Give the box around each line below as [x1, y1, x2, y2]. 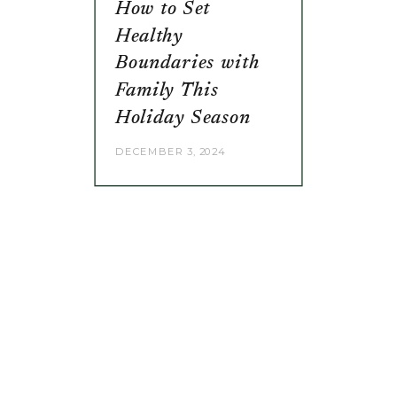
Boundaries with [115, 54, 260, 74]
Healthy [115, 27, 184, 46]
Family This [115, 81, 220, 100]
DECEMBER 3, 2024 [115, 144, 225, 158]
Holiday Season [115, 108, 252, 128]
